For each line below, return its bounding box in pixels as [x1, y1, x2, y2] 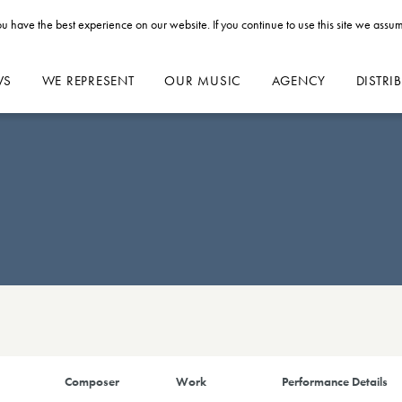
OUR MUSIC [164, 72, 242, 91]
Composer [65, 372, 120, 389]
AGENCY [271, 72, 327, 91]
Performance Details [282, 372, 389, 389]
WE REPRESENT [41, 72, 135, 91]
